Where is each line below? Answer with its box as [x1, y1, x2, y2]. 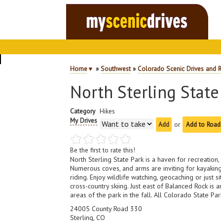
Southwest [101, 64, 131, 73]
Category [70, 107, 96, 115]
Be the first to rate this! [70, 146, 136, 154]
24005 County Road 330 [70, 204, 143, 213]
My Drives [70, 116, 98, 125]
